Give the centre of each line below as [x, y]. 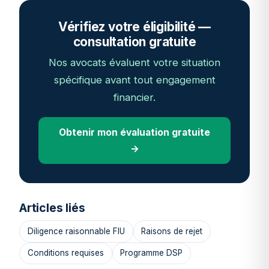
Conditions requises [65, 253]
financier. [134, 98]
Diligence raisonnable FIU [76, 231]
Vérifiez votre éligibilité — [134, 27]
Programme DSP [152, 253]
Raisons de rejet [172, 231]
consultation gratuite [134, 42]
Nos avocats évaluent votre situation [134, 63]
